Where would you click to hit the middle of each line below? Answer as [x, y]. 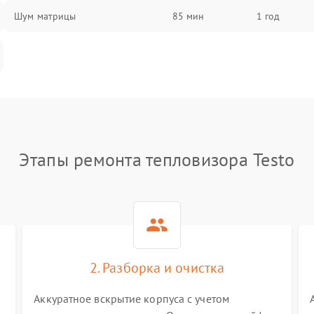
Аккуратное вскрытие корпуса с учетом [131, 299]
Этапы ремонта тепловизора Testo [157, 159]
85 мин [188, 16]
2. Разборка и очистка [157, 268]
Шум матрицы [45, 16]
